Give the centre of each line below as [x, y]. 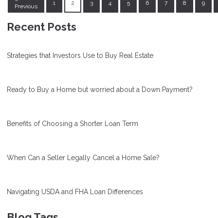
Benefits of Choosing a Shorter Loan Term [73, 124]
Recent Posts [42, 27]
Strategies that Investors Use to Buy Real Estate [80, 56]
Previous [26, 6]
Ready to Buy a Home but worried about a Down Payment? [100, 90]
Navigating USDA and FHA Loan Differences [75, 192]
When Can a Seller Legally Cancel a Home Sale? [83, 158]
